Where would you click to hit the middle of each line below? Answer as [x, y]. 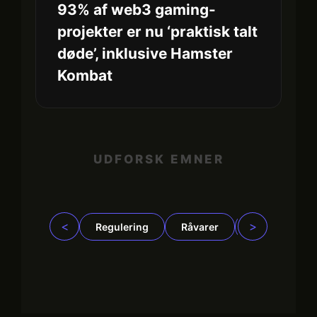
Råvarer [200, 226]
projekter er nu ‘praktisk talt [157, 31]
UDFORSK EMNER [158, 159]
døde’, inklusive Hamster [145, 53]
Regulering [122, 226]
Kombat [85, 75]
